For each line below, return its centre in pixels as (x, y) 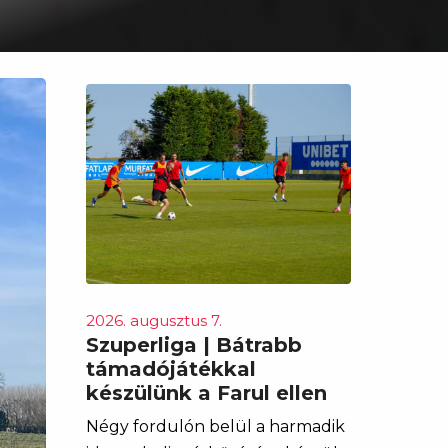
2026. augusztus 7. (154, 320)
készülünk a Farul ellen (206, 393)
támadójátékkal (171, 369)
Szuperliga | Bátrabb (194, 345)
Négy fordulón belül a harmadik (215, 426)
